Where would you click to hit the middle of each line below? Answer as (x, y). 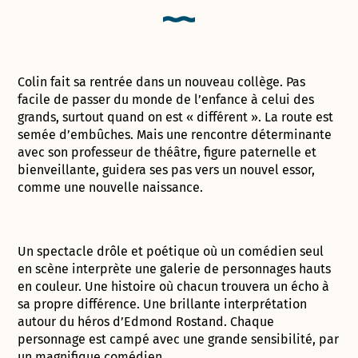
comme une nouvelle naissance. (111, 187)
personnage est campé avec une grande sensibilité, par (179, 339)
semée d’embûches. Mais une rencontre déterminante (175, 134)
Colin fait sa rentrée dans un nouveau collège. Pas (162, 82)
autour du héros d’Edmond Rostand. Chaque (146, 321)
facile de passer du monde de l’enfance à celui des (166, 99)
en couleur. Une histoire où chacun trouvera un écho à (174, 286)
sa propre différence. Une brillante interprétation (163, 304)
